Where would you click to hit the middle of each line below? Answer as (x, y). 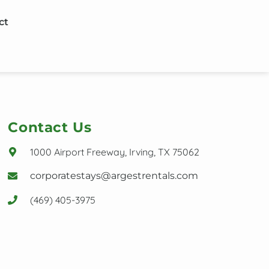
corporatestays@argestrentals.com (114, 176)
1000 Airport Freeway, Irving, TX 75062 (115, 152)
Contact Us (50, 127)
